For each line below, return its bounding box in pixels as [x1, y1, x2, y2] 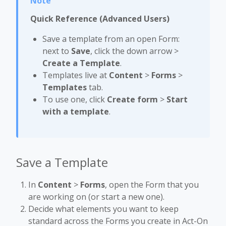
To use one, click [42, 94, 107, 105]
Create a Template [42, 58, 120, 69]
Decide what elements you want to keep [28, 203, 179, 214]
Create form [107, 94, 158, 105]
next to [42, 45, 71, 56]
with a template [42, 106, 109, 117]
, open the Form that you [105, 179, 199, 190]
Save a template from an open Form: [42, 33, 180, 44]
